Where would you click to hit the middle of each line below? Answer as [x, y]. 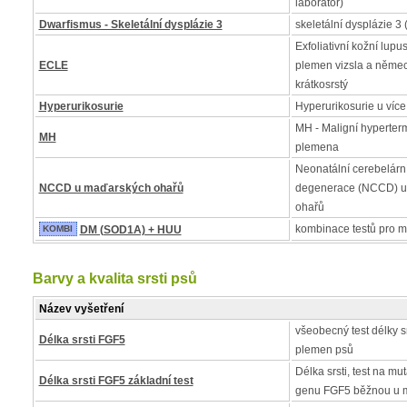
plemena [317, 147]
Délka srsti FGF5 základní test [116, 381]
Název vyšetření [81, 309]
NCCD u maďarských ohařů [111, 188]
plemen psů [324, 350]
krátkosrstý [321, 84]
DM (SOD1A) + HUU [130, 230]
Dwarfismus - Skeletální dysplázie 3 [130, 25]
